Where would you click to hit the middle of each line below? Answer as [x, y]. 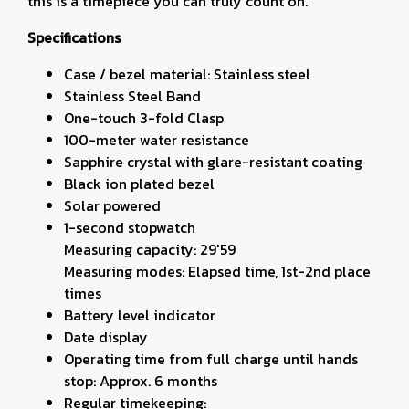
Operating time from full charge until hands [211, 359]
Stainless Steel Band [132, 96]
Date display [106, 337]
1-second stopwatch [130, 227]
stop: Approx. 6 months [141, 381]
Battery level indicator [140, 315]
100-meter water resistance [157, 140]
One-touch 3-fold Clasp [144, 118]
